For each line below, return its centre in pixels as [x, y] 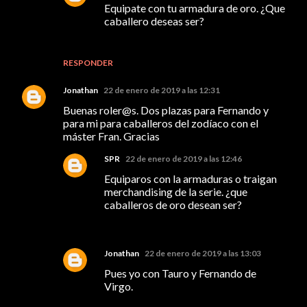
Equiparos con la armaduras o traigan [191, 178]
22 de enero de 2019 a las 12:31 [162, 90]
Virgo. [119, 286]
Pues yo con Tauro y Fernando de [180, 273]
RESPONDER [88, 62]
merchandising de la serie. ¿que [176, 191]
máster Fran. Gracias [111, 136]
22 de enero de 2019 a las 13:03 [203, 253]
